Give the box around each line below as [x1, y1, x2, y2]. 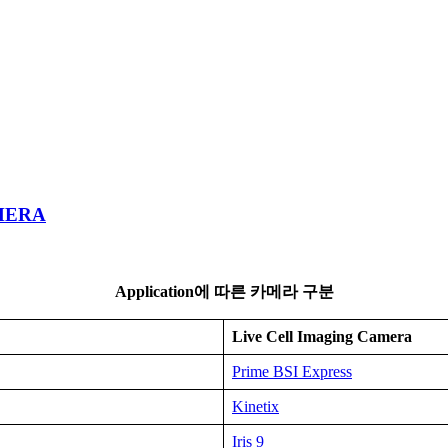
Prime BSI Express [232, 363, 352, 381]
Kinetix [232, 398, 279, 416]
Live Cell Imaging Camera [232, 328, 412, 346]
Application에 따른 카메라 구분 [114, 283, 334, 301]
